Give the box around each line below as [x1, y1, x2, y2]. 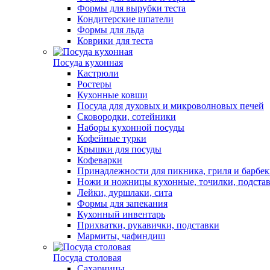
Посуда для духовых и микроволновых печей [77, 101, 264, 111]
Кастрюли [77, 68, 119, 78]
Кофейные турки [77, 133, 146, 143]
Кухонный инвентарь [77, 209, 165, 219]
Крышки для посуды [77, 144, 162, 154]
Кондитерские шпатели [77, 14, 174, 24]
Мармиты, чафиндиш [77, 231, 165, 241]
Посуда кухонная [53, 57, 123, 67]
